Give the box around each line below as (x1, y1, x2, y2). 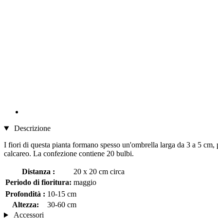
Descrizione (12, 124, 51, 133)
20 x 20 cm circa (73, 167, 125, 176)
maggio (73, 178, 96, 187)
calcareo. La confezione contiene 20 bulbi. (4, 149, 134, 158)
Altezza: (12, 200, 39, 209)
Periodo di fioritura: (5, 178, 72, 187)
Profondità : (5, 190, 45, 199)
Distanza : (22, 167, 55, 176)
